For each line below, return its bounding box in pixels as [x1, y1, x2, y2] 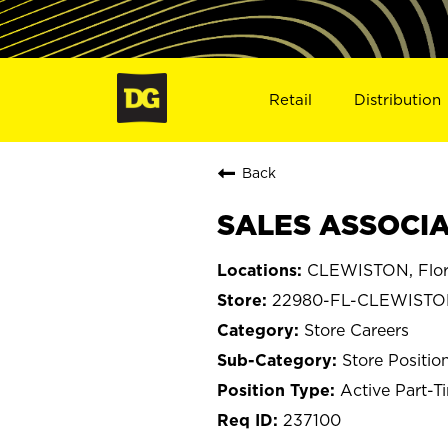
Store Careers [304, 320, 409, 339]
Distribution [354, 90, 442, 108]
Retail [268, 90, 312, 108]
